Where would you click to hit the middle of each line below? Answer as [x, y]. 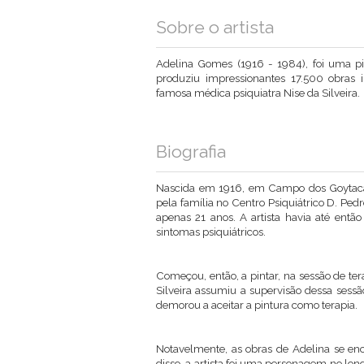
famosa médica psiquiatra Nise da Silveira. [258, 93]
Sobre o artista [215, 27]
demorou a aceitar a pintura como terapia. [257, 305]
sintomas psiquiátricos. [211, 232]
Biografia [191, 152]
